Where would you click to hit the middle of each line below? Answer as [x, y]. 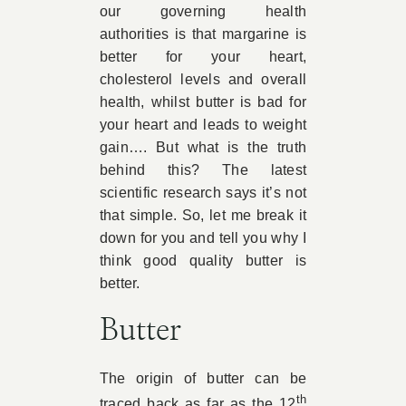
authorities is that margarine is [203, 34]
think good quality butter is [203, 261]
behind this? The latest [203, 170]
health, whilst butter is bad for [203, 102]
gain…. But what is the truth [203, 147]
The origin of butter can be [203, 378]
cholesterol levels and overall [203, 79]
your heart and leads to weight [203, 125]
